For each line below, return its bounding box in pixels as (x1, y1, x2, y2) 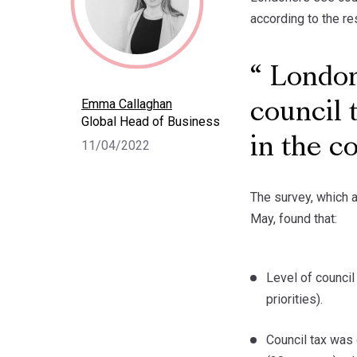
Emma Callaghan (81, 96, 172, 112)
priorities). (266, 291, 323, 307)
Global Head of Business (81, 113, 220, 129)
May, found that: (250, 210, 337, 226)
